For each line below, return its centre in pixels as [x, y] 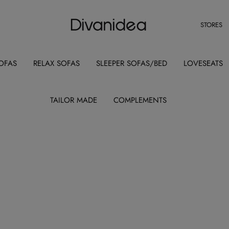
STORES [211, 25]
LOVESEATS [203, 64]
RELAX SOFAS [56, 64]
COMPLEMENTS [140, 100]
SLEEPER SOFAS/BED [132, 64]
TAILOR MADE [74, 100]
